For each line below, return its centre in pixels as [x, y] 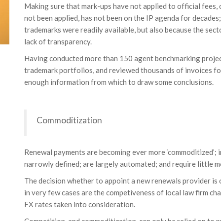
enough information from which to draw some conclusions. [119, 82]
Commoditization [69, 120]
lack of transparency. [58, 41]
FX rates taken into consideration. [79, 204]
